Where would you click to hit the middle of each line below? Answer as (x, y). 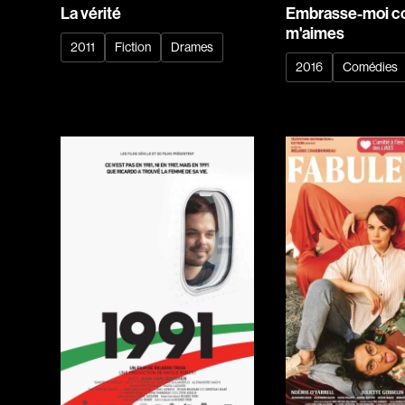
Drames (193, 47)
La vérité (91, 14)
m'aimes (316, 34)
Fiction (133, 47)
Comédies (371, 67)
